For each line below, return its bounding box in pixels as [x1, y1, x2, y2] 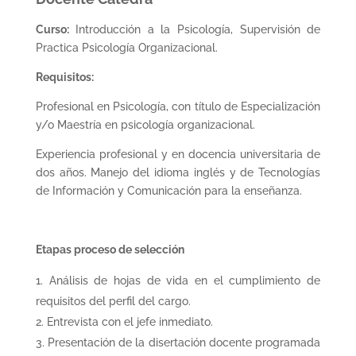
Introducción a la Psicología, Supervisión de [68, 22, 321, 36]
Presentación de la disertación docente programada [48, 335, 321, 349]
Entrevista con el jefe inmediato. [46, 315, 213, 328]
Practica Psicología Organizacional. [35, 41, 221, 54]
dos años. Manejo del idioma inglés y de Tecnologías [35, 165, 321, 179]
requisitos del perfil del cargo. [35, 294, 191, 308]
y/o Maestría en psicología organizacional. [35, 118, 255, 131]
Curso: [35, 22, 69, 36]
